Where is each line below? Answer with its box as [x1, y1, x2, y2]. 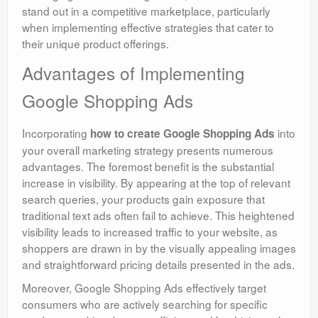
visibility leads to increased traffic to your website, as [22, 224, 278, 240]
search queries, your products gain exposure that [22, 191, 265, 207]
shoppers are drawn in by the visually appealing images [22, 240, 296, 256]
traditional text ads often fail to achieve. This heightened [22, 207, 295, 224]
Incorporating [22, 125, 90, 141]
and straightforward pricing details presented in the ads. [22, 256, 295, 273]
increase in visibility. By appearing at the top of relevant [22, 175, 290, 191]
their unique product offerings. [22, 35, 169, 52]
